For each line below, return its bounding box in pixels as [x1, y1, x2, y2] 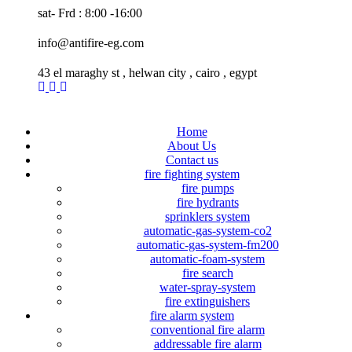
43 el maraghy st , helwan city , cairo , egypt [38, 66, 257, 79]
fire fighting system [144, 167, 240, 181]
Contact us [165, 153, 218, 167]
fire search [181, 266, 233, 280]
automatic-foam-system [150, 252, 265, 266]
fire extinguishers [165, 295, 250, 308]
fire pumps [181, 181, 234, 195]
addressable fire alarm [153, 337, 262, 350]
